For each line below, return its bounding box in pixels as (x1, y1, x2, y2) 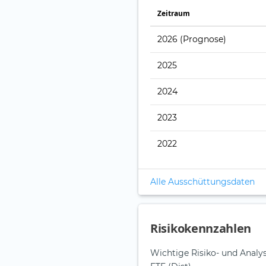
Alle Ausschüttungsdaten (150, 176, 255, 188)
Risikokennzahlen (150, 220, 252, 237)
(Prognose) (180, 34, 226, 45)
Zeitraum (157, 8, 190, 19)
